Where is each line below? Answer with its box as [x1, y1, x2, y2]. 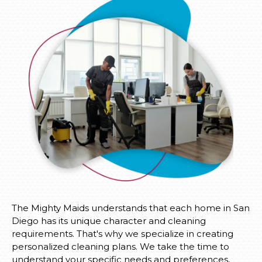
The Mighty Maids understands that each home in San [12, 202, 250, 214]
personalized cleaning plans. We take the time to [12, 241, 229, 253]
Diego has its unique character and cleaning [12, 215, 206, 227]
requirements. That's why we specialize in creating [12, 228, 233, 240]
